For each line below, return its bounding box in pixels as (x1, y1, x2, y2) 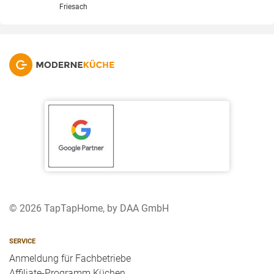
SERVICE (9, 236, 35, 245)
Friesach (59, 2, 87, 11)
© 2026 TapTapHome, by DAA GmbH (9, 202, 169, 214)
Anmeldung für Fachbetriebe (9, 252, 131, 264)
